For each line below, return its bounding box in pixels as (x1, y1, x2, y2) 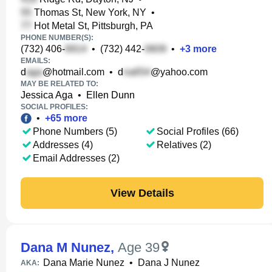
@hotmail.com (42, 67, 104, 77)
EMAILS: (21, 56, 50, 65)
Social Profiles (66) (157, 126, 239, 137)
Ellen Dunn (86, 90, 135, 100)
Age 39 (118, 240, 160, 255)
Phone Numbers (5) (33, 126, 117, 137)
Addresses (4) (33, 140, 93, 150)
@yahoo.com (151, 67, 208, 77)
